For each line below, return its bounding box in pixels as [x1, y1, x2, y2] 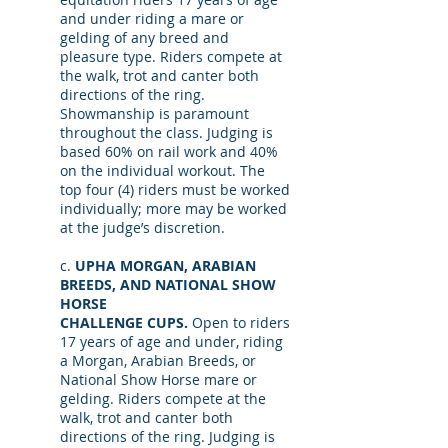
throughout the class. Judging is [60, 123, 273, 142]
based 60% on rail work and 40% [60, 142, 278, 161]
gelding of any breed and [60, 28, 229, 47]
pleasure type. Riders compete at [60, 47, 282, 66]
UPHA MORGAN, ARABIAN [75, 256, 256, 275]
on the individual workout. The [60, 161, 265, 180]
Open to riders [192, 313, 290, 332]
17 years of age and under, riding [60, 332, 283, 351]
